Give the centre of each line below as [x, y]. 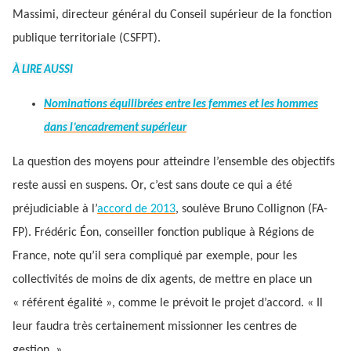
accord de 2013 [136, 210]
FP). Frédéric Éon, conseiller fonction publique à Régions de [163, 233]
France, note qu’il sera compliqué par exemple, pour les [155, 257]
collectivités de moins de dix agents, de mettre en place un [162, 280]
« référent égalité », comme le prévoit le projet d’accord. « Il [168, 304]
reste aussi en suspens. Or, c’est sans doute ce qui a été [152, 186]
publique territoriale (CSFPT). [87, 38]
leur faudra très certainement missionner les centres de [155, 327]
